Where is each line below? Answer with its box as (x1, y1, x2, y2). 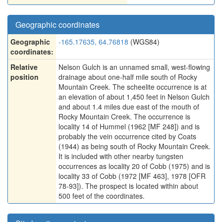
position (10, 72, 39, 82)
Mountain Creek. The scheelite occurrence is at (58, 82, 207, 92)
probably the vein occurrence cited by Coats (58, 131, 196, 141)
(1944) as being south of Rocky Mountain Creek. (58, 141, 211, 151)
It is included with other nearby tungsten (58, 151, 183, 161)
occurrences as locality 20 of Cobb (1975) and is (58, 161, 210, 171)
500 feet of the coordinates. (58, 191, 145, 201)
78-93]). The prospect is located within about (58, 181, 198, 191)
